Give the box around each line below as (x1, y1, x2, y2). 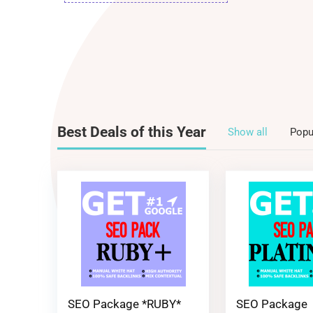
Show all (228, 125, 268, 138)
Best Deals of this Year (57, 123, 206, 140)
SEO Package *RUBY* (68, 296, 182, 311)
